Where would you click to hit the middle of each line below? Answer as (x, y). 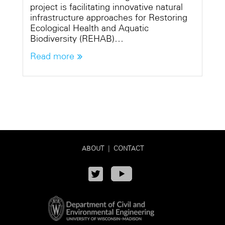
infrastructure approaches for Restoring (109, 18)
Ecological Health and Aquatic (89, 28)
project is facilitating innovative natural (106, 7)
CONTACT (128, 148)
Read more (52, 57)
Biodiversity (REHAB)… (77, 39)
